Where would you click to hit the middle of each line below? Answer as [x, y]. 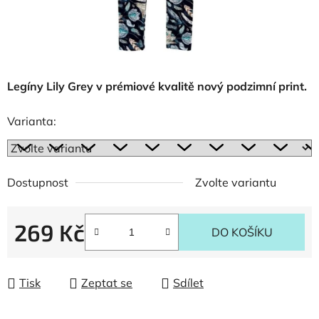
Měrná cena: [46, 254]
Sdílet [188, 283]
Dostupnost [38, 182]
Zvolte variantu [236, 182]
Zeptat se [107, 283]
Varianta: [32, 121]
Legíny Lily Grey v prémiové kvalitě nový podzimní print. [158, 86]
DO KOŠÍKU [242, 232]
